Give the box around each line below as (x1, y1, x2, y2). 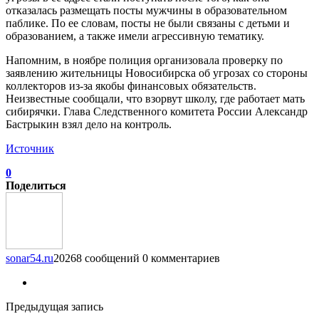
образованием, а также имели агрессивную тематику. (6, 29, 264, 42)
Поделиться (6, 179, 66, 192)
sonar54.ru (6, 251, 53, 264)
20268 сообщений (53, 251, 140, 264)
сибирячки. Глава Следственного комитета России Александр (6, 105, 308, 117)
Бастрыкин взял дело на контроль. (6, 117, 172, 130)
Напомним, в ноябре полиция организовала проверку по (6, 53, 283, 66)
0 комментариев (142, 251, 220, 264)
